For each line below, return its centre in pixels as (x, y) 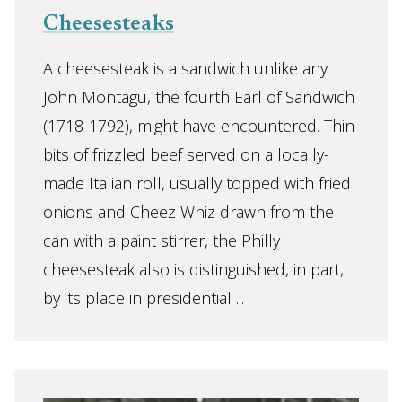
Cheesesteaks (109, 24)
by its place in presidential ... (144, 298)
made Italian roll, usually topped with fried (197, 183)
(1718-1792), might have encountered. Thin (199, 126)
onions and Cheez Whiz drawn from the (188, 212)
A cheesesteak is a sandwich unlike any (185, 68)
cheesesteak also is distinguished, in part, (193, 269)
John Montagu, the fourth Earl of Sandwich (199, 97)
